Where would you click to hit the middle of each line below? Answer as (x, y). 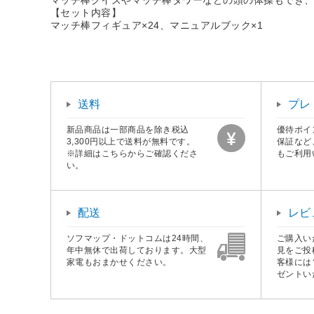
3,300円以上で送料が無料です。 (131, 141)
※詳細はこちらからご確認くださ (132, 153)
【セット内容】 (86, 12)
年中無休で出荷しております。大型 (137, 250)
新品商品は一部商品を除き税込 (128, 129)
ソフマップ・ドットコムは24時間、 (138, 238)
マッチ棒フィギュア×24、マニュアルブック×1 (157, 25)
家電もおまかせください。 (119, 262)
